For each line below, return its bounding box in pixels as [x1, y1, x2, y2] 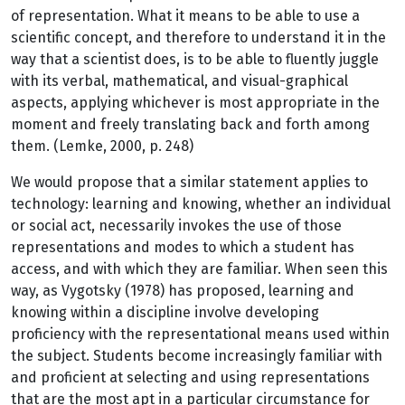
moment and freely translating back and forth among [11, 116, 370, 133]
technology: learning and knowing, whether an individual [11, 195, 391, 212]
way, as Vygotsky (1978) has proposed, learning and [11, 282, 354, 299]
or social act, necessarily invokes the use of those [11, 217, 342, 234]
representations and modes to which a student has [11, 239, 354, 256]
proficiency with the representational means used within [11, 325, 390, 343]
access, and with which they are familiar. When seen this [11, 260, 388, 278]
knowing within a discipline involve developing [11, 304, 319, 321]
